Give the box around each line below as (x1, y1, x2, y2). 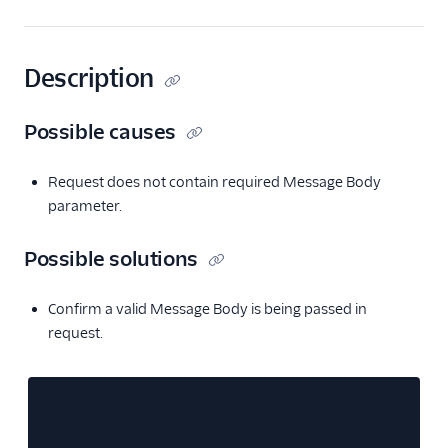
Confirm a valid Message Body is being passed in (48, 300, 367, 318)
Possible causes (24, 119, 176, 145)
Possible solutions (24, 246, 198, 272)
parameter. (48, 197, 122, 215)
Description (24, 63, 154, 94)
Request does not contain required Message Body (48, 173, 381, 191)
